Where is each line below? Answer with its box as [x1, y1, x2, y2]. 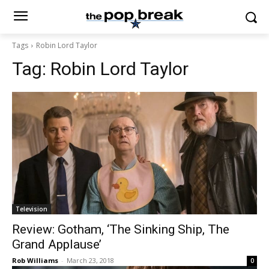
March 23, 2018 [67, 256, 114, 265]
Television [16, 205, 47, 213]
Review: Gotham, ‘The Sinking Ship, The [12, 222, 229, 237]
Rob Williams [12, 256, 58, 265]
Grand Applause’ [12, 237, 101, 252]
